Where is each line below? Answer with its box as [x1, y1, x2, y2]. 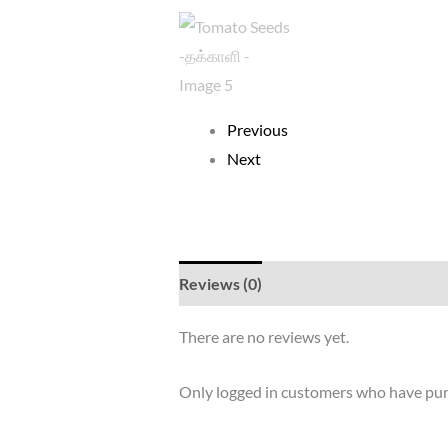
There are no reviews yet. [178, 327, 349, 347]
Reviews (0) [178, 274, 262, 294]
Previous [226, 120, 288, 140]
